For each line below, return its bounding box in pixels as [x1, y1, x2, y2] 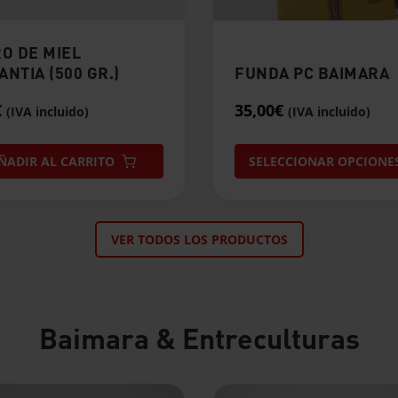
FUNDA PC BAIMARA [235, 62, 389, 84]
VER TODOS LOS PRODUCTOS [110, 231, 288, 249]
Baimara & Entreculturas [38, 320, 360, 357]
